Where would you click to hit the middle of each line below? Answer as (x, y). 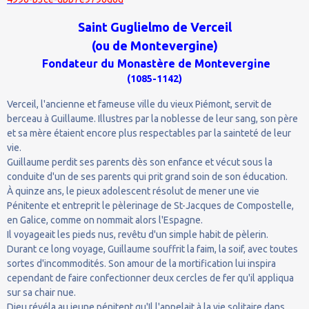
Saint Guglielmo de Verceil (154, 27)
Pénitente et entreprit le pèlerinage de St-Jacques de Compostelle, (150, 205)
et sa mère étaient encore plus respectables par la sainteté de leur (149, 133)
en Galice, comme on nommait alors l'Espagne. (105, 220)
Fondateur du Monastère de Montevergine (154, 63)
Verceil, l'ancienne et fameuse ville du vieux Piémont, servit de (139, 104)
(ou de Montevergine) (154, 45)
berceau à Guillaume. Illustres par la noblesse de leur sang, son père (152, 118)
